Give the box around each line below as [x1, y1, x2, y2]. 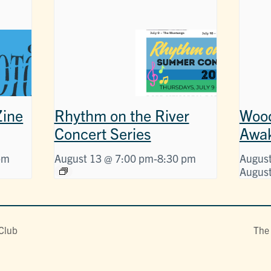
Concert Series [54, 123, 151, 143]
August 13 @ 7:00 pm [54, 151, 154, 165]
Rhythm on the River [54, 105, 189, 125]
